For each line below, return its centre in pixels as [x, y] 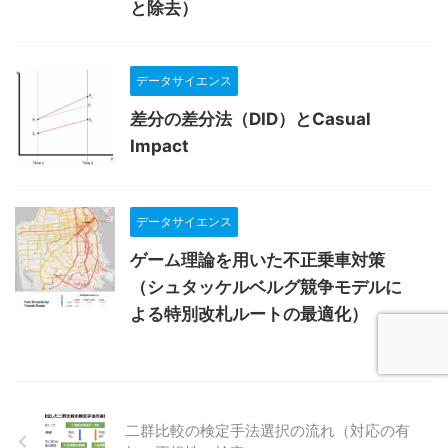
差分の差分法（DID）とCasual [250, 118]
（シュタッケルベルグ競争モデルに [266, 286]
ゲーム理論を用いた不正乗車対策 [257, 259]
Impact [159, 145]
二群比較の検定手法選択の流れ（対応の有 [267, 430]
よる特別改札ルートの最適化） [249, 313]
